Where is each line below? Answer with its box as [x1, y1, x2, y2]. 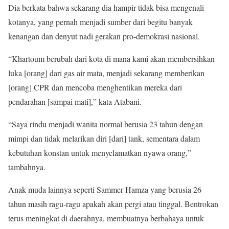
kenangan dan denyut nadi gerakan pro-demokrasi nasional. [8, 31, 200, 42]
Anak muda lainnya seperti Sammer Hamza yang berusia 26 [8, 184, 201, 195]
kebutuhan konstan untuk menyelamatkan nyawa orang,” [8, 147, 191, 158]
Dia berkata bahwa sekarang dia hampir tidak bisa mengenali [8, 2, 204, 13]
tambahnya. [8, 162, 45, 173]
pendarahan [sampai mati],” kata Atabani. [8, 96, 142, 107]
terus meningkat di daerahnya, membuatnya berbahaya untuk [8, 213, 204, 224]
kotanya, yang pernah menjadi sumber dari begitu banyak [8, 16, 193, 28]
